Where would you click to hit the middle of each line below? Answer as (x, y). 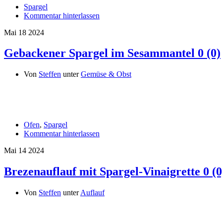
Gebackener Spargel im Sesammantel (99, 53)
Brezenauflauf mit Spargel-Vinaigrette (102, 172)
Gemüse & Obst (106, 74)
